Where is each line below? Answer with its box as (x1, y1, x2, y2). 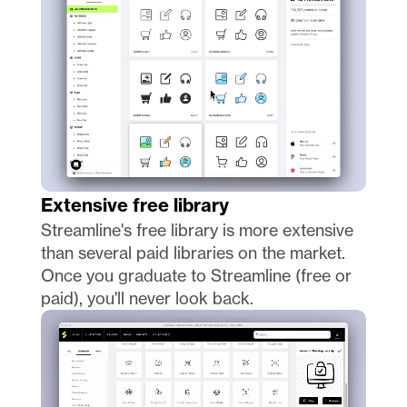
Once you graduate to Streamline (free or (40, 264, 352, 285)
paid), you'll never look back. (40, 287, 258, 308)
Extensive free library (40, 193, 229, 216)
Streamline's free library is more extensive (40, 219, 353, 240)
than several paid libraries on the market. (40, 242, 345, 263)
